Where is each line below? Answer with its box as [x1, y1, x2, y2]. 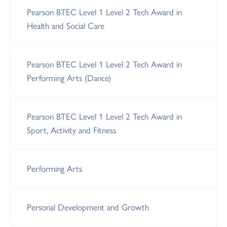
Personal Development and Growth [27, 201, 149, 213]
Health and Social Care [27, 19, 104, 31]
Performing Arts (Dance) [27, 71, 111, 84]
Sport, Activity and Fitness [27, 124, 116, 136]
